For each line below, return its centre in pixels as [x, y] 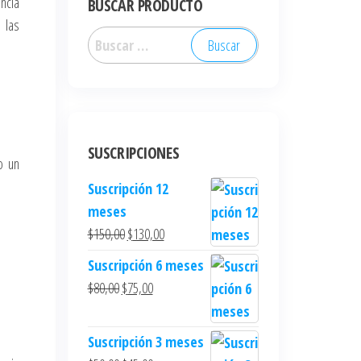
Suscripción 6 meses [145, 265]
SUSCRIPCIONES [133, 153]
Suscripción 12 [128, 189]
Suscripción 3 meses [145, 342]
